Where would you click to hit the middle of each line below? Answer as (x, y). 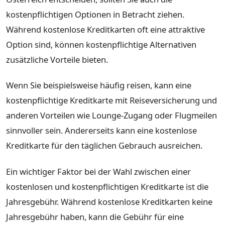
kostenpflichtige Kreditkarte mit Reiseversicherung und (111, 100)
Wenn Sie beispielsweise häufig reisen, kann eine (99, 85)
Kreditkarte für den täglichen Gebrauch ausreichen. (104, 146)
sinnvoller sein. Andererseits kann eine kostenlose (101, 131)
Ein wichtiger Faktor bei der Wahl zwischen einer (98, 171)
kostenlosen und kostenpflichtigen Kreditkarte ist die (107, 186)
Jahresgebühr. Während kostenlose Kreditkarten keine (109, 201)
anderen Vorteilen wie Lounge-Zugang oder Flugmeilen (111, 116)
